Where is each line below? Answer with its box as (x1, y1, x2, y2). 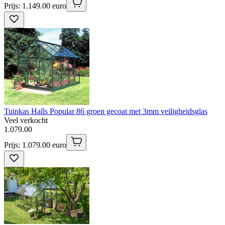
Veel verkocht (4, 116, 48, 125)
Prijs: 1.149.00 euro (4, 2, 66, 11)
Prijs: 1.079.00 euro (4, 141, 66, 150)
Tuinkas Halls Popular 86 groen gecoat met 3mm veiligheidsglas (4, 107, 207, 116)
